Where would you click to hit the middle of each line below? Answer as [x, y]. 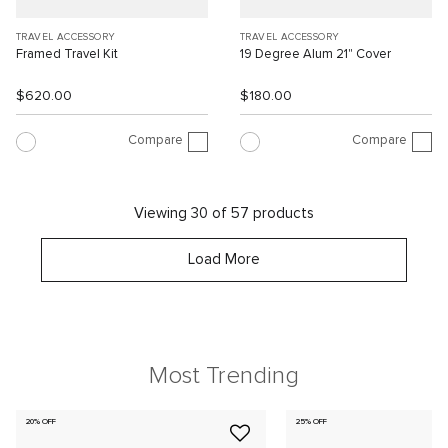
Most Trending [224, 376]
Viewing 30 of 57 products [224, 214]
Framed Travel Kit [67, 55]
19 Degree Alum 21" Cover [315, 55]
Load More [224, 260]
